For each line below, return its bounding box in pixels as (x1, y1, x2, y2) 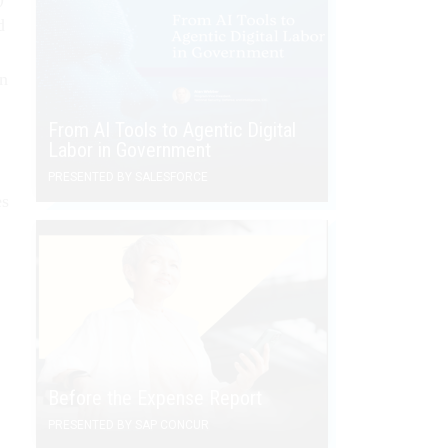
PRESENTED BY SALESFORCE (48, 169, 208, 184)
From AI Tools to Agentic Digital (48, 117, 296, 142)
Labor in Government (48, 137, 211, 162)
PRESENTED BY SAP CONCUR (48, 417, 209, 432)
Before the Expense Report (48, 385, 262, 410)
